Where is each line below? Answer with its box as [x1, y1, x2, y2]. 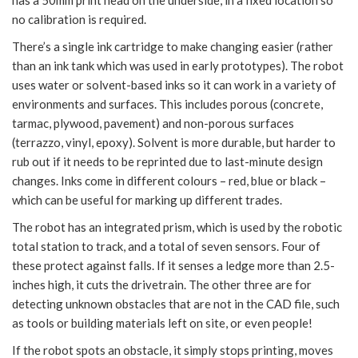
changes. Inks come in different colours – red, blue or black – [12, 173, 326, 188]
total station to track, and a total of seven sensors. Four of [12, 238, 320, 253]
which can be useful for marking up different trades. [12, 192, 282, 207]
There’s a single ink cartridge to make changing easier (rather [12, 38, 333, 54]
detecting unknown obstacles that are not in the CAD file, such [12, 296, 340, 311]
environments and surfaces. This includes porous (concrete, [12, 96, 323, 111]
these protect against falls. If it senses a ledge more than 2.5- [12, 257, 335, 272]
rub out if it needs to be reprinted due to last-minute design [12, 153, 323, 169]
